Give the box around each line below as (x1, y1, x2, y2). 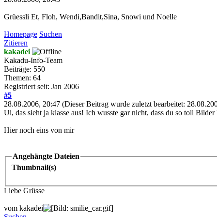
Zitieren (4, 38, 28, 47)
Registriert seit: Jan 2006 (4, 82, 79, 91)
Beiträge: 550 (4, 64, 45, 73)
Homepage (4, 30, 37, 38)
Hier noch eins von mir (4, 125, 74, 134)
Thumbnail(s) (12, 163, 56, 172)
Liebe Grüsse (4, 186, 45, 195)
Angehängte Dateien (13, 152, 79, 160)
